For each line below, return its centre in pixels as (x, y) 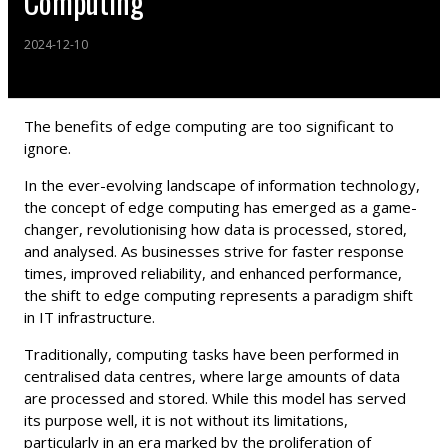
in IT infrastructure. (89, 317)
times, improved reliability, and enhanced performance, (213, 273)
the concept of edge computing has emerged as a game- (220, 207)
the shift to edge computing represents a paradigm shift (218, 295)
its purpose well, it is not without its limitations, (186, 420)
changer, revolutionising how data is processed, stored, (215, 229)
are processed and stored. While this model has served (215, 398)
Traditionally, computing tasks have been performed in (211, 354)
